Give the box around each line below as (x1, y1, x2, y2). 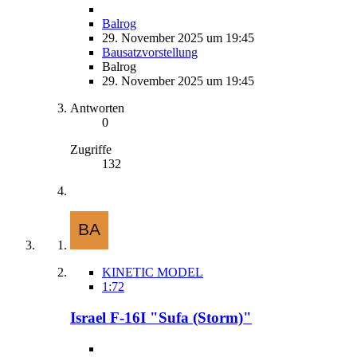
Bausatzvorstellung (102, 45, 198, 60)
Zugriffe (70, 143, 112, 157)
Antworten (70, 101, 124, 116)
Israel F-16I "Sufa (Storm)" (70, 308, 252, 326)
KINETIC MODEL (102, 265, 203, 280)
